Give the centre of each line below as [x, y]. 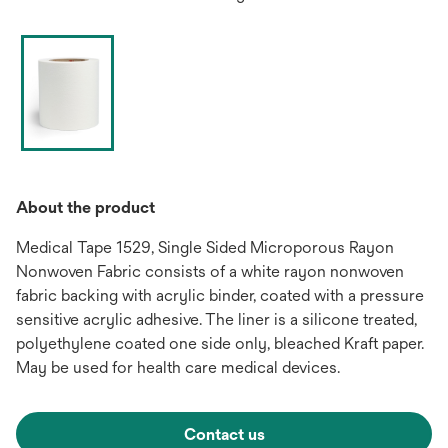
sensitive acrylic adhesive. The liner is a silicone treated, [216, 320]
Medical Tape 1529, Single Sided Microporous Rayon [205, 248]
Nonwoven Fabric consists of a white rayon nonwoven [210, 272]
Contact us [224, 435]
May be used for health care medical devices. [178, 368]
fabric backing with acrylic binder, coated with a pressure [220, 296]
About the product [85, 208]
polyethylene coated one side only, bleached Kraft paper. [220, 344]
